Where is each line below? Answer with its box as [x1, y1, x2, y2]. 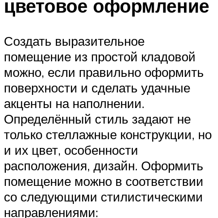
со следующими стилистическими [4, 189, 203, 205]
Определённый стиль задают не [4, 111, 191, 127]
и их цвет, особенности [4, 142, 138, 158]
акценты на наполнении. [4, 95, 145, 111]
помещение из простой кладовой [4, 49, 196, 65]
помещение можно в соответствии [4, 173, 203, 189]
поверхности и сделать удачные [4, 80, 190, 96]
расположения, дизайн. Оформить [4, 158, 203, 174]
